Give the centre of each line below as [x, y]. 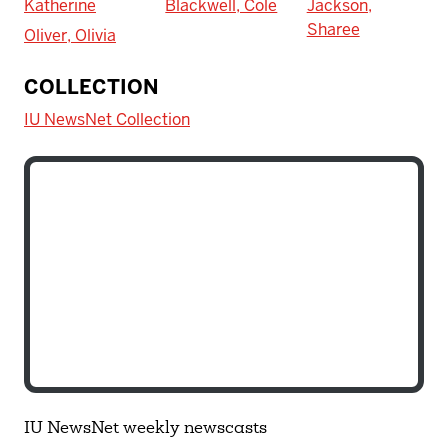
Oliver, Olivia [70, 36]
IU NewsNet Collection [107, 120]
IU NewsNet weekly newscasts [145, 429]
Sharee [333, 30]
